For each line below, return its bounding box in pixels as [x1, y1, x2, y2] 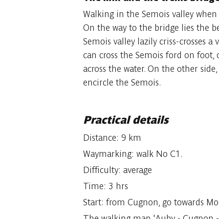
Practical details [83, 113, 168, 126]
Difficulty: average [83, 165, 152, 175]
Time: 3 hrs [83, 181, 128, 191]
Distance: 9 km [83, 132, 141, 143]
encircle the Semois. [83, 77, 161, 88]
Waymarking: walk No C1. [83, 149, 183, 159]
